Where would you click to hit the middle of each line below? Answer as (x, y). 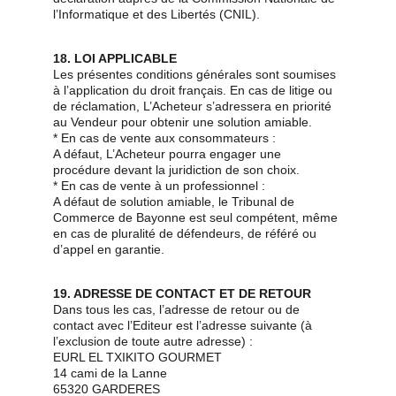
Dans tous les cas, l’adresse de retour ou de (178, 309)
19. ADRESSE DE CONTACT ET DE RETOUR (182, 293)
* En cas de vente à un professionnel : (159, 186)
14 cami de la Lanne (110, 373)
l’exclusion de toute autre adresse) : (153, 341)
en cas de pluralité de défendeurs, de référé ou (187, 233)
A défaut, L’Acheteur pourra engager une (169, 154)
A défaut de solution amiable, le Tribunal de (175, 202)
